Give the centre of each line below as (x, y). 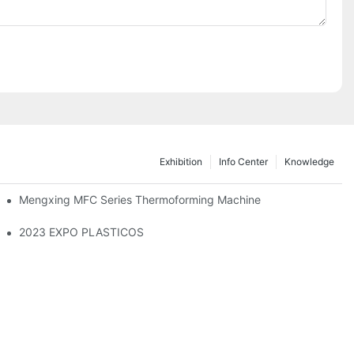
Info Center (243, 161)
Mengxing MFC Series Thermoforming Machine (140, 199)
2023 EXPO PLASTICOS (82, 232)
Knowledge (309, 161)
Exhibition (181, 161)
